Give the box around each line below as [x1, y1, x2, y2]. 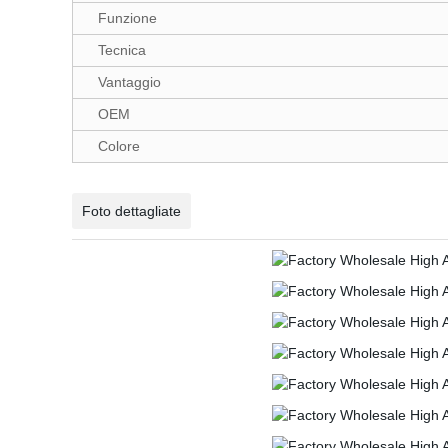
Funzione [98, 10, 157, 26]
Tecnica [98, 42, 146, 58]
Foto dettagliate [82, 203, 181, 219]
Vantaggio [98, 74, 161, 90]
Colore [98, 138, 140, 154]
